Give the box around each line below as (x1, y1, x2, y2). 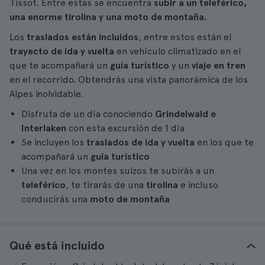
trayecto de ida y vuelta (9, 46, 117, 57)
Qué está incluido (9, 238, 105, 253)
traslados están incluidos (24, 31, 138, 43)
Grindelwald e (155, 108, 216, 119)
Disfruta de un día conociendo (21, 108, 155, 119)
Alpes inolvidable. (9, 88, 83, 99)
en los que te (197, 137, 254, 148)
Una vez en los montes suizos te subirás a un (21, 165, 214, 176)
